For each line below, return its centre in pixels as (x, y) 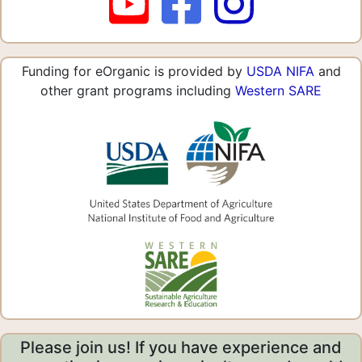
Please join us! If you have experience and (181, 348)
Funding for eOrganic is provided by (134, 71)
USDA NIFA (280, 71)
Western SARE (278, 90)
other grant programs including (138, 90)
